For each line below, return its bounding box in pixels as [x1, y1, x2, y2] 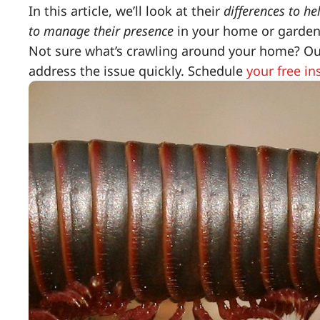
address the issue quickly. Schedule [29, 62, 246, 80]
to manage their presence [29, 22, 174, 40]
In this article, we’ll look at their [29, 2, 224, 20]
